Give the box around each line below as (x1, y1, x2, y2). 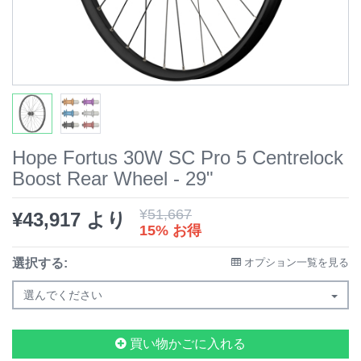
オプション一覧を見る (241, 256, 349, 268)
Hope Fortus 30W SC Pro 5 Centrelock (12, 147, 343, 168)
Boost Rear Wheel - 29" (12, 168, 214, 189)
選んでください (23, 288, 102, 301)
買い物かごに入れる (127, 337, 246, 351)
